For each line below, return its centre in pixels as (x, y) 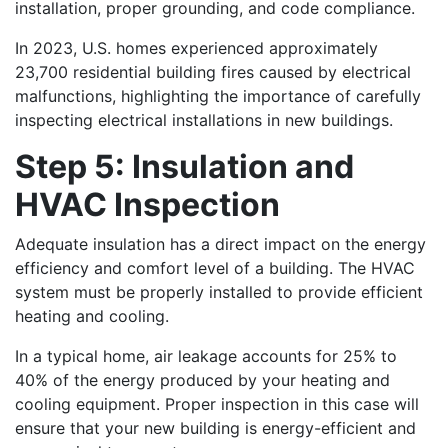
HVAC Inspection (147, 204)
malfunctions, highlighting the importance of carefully (218, 95)
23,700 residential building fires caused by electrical (213, 71)
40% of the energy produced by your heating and (202, 379)
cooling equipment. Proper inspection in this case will (217, 403)
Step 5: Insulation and (184, 166)
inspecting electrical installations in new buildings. (204, 119)
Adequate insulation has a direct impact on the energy (220, 243)
